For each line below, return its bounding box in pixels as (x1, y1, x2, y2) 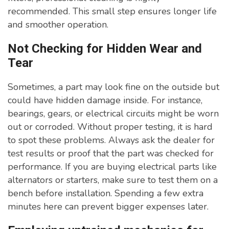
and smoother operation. (8, 18, 108, 31)
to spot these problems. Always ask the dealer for (8, 134, 215, 147)
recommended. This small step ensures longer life (8, 5, 217, 18)
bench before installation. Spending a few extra (8, 187, 203, 200)
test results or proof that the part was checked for (8, 147, 214, 160)
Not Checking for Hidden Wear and (8, 41, 202, 56)
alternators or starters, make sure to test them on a (8, 174, 218, 187)
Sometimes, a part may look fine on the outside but (8, 81, 219, 94)
